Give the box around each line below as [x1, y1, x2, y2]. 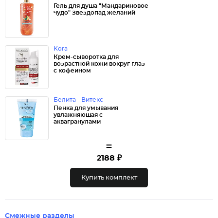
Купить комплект [81, 174, 137, 181]
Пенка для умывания [54, 105, 118, 111]
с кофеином [54, 68, 91, 73]
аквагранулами [54, 119, 101, 125]
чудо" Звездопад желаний [54, 10, 135, 16]
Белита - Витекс [54, 97, 103, 103]
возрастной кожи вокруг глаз [54, 61, 145, 67]
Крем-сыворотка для [54, 54, 119, 60]
